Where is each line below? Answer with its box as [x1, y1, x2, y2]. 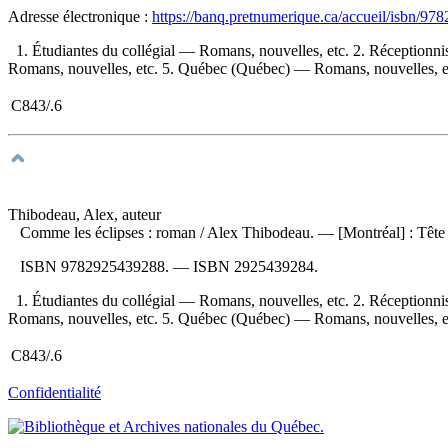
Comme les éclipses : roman [20, 223, 200, 241]
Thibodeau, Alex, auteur [8, 205, 161, 223]
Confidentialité [8, 383, 101, 401]
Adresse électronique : [8, 7, 152, 25]
